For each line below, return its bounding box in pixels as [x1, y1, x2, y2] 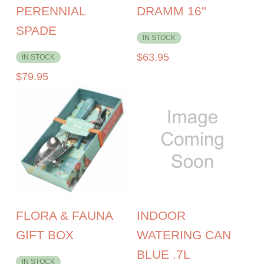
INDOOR [136, 208, 186, 222]
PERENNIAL [16, 4, 86, 18]
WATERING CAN [136, 227, 231, 242]
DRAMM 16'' [136, 4, 206, 18]
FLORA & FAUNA [16, 208, 113, 222]
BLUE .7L [136, 247, 190, 261]
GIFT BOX [16, 227, 74, 242]
